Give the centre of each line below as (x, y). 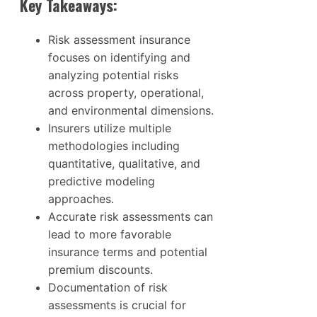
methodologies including (114, 145)
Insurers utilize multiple (110, 128)
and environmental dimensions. (131, 110)
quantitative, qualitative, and (124, 163)
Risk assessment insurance (119, 39)
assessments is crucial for (117, 305)
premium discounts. (100, 269)
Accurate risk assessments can (131, 216)
